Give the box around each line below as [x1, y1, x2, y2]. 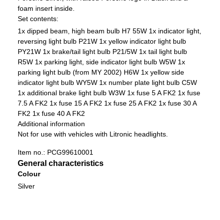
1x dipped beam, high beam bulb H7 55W [17, 27, 147, 35]
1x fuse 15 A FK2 [49, 99, 102, 108]
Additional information [17, 120, 85, 128]
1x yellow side [140, 68, 184, 77]
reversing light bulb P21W [17, 37, 97, 46]
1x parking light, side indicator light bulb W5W [34, 58, 176, 66]
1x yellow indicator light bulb [99, 37, 186, 46]
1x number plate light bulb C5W [99, 79, 197, 87]
